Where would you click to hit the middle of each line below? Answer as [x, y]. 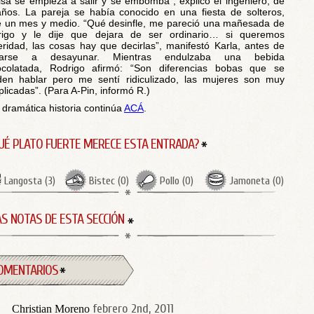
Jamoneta [250, 181]
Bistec [102, 181]
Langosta [23, 181]
